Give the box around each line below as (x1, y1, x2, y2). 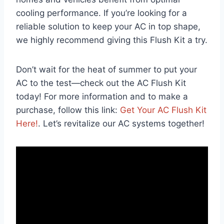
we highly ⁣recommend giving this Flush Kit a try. (16, 34, 207, 45)
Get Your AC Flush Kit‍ (120, 104, 206, 115)
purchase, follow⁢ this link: (16, 104, 120, 115)
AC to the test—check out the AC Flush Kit (16, 77, 186, 88)
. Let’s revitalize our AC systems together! (38, 118, 204, 128)
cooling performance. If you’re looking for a (16, 7, 187, 18)
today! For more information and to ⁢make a (16, 91, 188, 101)
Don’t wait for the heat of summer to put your (16, 64, 197, 74)
